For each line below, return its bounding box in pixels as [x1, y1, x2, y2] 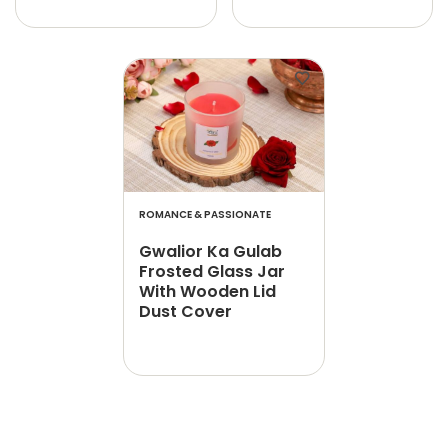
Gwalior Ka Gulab [139, 240, 283, 263]
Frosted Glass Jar [139, 260, 286, 283]
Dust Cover [139, 300, 233, 323]
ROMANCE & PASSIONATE [139, 207, 272, 222]
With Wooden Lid [139, 280, 277, 303]
